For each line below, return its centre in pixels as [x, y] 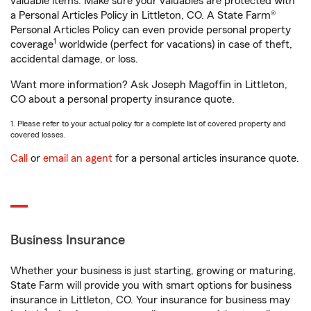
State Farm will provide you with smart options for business [151, 285]
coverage [32, 44]
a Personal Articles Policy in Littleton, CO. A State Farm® [143, 15]
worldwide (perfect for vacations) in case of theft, [174, 44]
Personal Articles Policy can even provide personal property [151, 30]
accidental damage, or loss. [74, 59]
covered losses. [38, 135]
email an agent [78, 158]
